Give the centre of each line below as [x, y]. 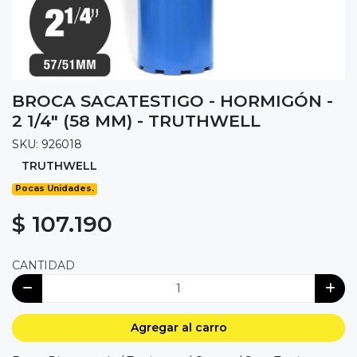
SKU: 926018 [47, 144]
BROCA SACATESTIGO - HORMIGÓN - [173, 100]
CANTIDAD [43, 266]
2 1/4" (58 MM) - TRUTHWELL [136, 120]
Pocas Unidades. [55, 189]
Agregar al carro [178, 328]
